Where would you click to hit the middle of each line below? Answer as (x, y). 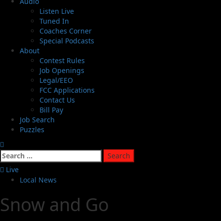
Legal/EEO (56, 80)
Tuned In (54, 21)
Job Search (37, 120)
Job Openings (62, 71)
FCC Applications (67, 90)
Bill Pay (51, 110)
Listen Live (57, 11)
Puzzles (32, 130)
